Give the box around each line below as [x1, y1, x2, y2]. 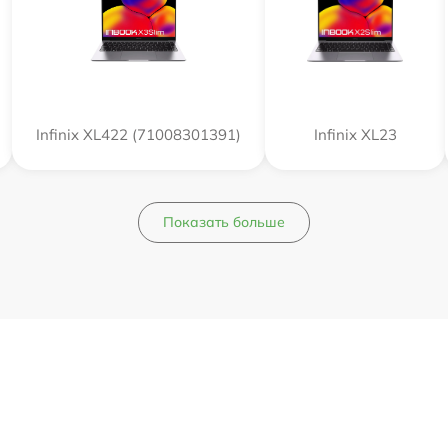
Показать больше [163, 213, 285, 232]
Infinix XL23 [313, 125, 397, 145]
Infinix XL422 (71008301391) [36, 125, 241, 145]
